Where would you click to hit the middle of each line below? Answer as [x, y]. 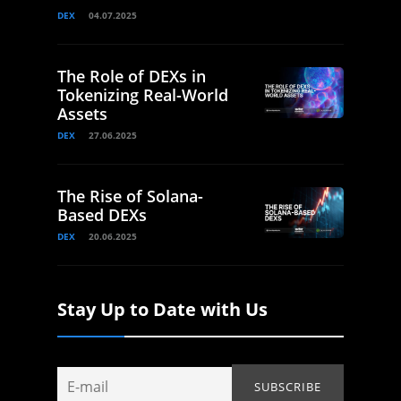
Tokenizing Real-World [143, 95]
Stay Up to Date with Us [162, 310]
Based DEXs [102, 215]
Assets [82, 114]
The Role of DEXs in [132, 77]
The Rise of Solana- [130, 196]
